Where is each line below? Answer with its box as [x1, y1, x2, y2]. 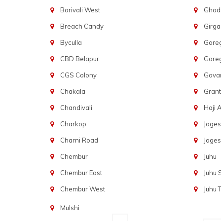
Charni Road [60, 136, 98, 144]
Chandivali [60, 104, 92, 111]
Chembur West [60, 185, 105, 193]
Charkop [60, 120, 86, 128]
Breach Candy [60, 22, 104, 30]
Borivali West [60, 6, 100, 14]
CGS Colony [60, 71, 97, 79]
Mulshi [60, 204, 79, 212]
